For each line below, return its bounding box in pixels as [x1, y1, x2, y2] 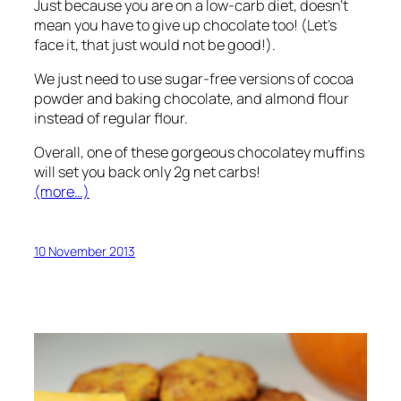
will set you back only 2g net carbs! [34, 162, 260, 183]
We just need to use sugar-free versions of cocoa [34, 68, 354, 89]
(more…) [34, 182, 90, 202]
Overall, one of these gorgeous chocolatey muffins [34, 142, 364, 163]
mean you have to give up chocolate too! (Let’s [34, 14, 337, 35]
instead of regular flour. [34, 107, 188, 128]
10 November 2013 [34, 243, 135, 260]
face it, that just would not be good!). [34, 34, 276, 55]
